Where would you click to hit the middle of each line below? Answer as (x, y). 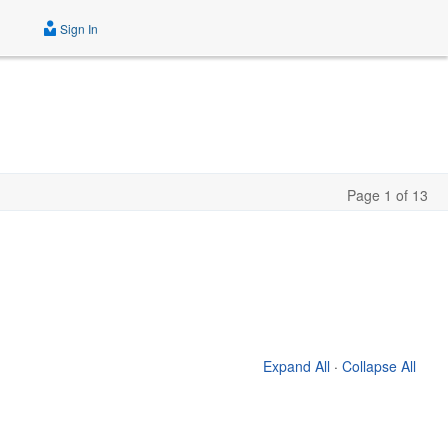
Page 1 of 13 (387, 195)
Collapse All (379, 365)
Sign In (77, 28)
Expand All (296, 365)
